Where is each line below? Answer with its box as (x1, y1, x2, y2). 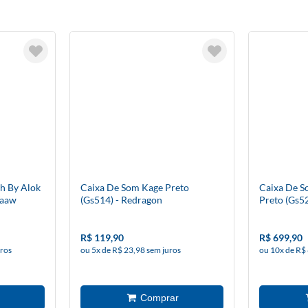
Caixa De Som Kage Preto (80, 181, 189, 193)
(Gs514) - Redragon (80, 194, 162, 206)
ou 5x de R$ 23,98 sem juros (80, 245, 181, 255)
